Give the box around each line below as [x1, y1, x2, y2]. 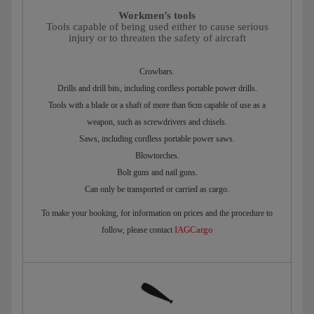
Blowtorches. [135, 151, 179, 161]
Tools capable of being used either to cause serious [46, 21, 268, 33]
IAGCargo [174, 224, 213, 235]
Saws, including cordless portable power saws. [79, 134, 235, 144]
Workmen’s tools [118, 10, 196, 22]
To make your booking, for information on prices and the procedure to [41, 208, 273, 219]
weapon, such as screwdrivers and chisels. [87, 117, 227, 128]
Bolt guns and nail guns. [116, 168, 198, 178]
